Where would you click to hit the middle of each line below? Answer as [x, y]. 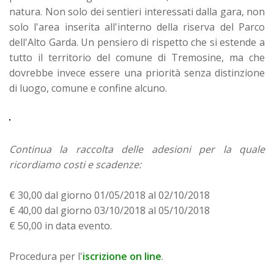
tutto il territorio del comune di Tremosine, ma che [137, 57]
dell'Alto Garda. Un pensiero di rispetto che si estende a [137, 42]
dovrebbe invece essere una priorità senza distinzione [137, 72]
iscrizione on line [122, 256]
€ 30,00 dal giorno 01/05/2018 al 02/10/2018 [109, 195]
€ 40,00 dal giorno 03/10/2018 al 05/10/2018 [109, 210]
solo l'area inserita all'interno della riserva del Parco [137, 27]
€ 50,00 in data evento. [61, 225]
